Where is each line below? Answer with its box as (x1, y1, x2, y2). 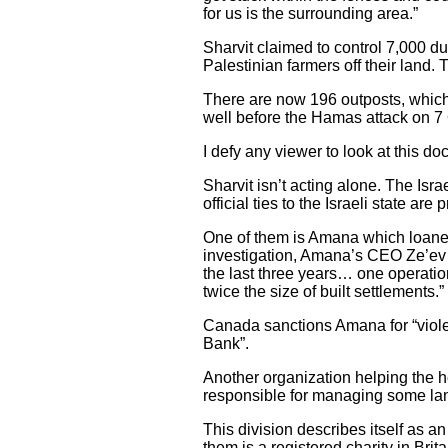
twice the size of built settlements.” (203, 283, 444, 300)
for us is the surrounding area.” (203, 5, 418, 22)
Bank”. (203, 335, 249, 352)
